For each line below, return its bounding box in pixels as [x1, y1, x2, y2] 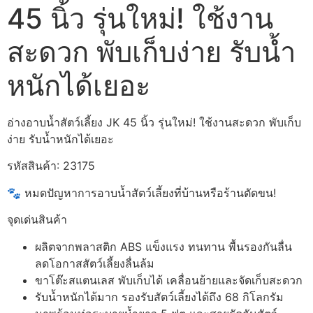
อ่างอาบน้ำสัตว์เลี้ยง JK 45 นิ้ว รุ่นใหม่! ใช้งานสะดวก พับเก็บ [7, 115, 301, 129]
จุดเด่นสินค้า [7, 212, 67, 227]
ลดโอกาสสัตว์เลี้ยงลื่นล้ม [35, 256, 154, 270]
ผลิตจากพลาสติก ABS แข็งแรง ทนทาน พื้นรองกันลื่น [35, 239, 292, 254]
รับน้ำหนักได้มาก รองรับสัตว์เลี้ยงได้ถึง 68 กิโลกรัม [35, 289, 284, 304]
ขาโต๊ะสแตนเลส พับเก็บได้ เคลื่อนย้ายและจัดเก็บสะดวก [35, 272, 303, 287]
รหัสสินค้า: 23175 [7, 159, 95, 173]
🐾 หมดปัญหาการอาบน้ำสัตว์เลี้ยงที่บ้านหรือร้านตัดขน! [7, 185, 276, 200]
